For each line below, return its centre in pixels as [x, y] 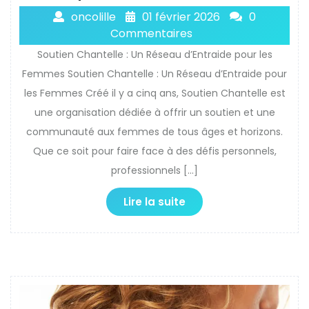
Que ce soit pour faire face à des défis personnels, [154, 151]
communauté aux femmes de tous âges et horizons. [154, 131]
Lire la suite [154, 201]
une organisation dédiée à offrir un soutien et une [154, 112]
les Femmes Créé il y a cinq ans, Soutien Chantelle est [154, 93]
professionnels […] [154, 170]
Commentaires [151, 33]
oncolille [93, 17]
